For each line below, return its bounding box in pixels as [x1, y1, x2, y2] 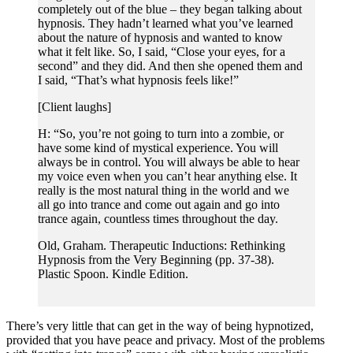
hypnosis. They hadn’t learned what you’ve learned [38, 16, 293, 30]
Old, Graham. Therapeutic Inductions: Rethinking [38, 238, 285, 252]
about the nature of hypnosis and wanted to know [38, 30, 283, 44]
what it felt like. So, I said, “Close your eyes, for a [38, 44, 285, 58]
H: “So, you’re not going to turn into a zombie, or [38, 126, 284, 140]
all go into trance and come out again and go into [38, 197, 280, 211]
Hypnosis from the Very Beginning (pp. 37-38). [38, 252, 274, 266]
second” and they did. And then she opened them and [38, 58, 303, 72]
